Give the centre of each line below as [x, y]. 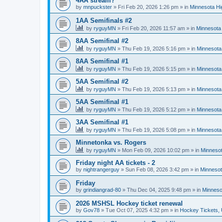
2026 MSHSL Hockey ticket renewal [129, 203]
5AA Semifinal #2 [102, 82]
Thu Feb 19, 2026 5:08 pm [154, 130]
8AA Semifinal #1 [102, 61]
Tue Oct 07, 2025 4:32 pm [137, 210]
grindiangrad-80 [102, 190]
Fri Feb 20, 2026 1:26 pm [148, 7]
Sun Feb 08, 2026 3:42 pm [157, 169]
